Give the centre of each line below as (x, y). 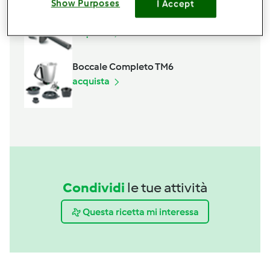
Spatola (89, 19)
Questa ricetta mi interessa (140, 212)
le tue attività (167, 188)
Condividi (94, 188)
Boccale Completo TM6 (123, 67)
